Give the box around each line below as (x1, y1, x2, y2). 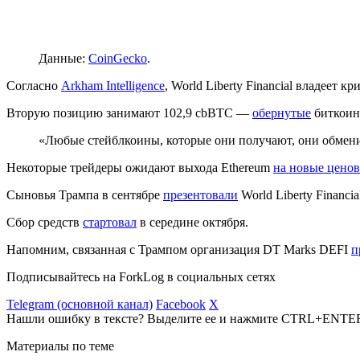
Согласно (6, 78, 61, 92)
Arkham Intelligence (61, 78, 165, 92)
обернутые (252, 105, 311, 120)
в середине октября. (137, 215, 248, 229)
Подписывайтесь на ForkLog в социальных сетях (6, 269, 276, 284)
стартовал (83, 215, 137, 229)
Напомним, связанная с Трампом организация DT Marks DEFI (6, 242, 351, 256)
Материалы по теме (6, 338, 114, 353)
